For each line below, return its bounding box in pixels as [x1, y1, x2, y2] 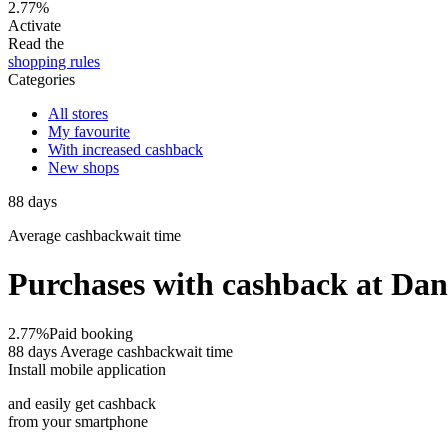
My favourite [48, 123, 130, 140]
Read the [8, 35, 64, 52]
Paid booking [49, 324, 133, 342]
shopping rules [8, 53, 100, 70]
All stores [48, 105, 108, 122]
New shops [48, 159, 119, 176]
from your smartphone [8, 412, 148, 430]
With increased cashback [48, 141, 203, 158]
